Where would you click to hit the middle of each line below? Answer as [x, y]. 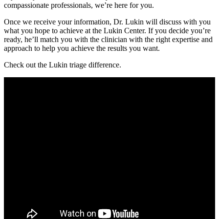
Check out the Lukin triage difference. [63, 65]
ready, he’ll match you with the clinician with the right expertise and [108, 39]
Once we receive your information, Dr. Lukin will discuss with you [107, 22]
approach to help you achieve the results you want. [82, 48]
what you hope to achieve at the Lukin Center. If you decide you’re [107, 30]
